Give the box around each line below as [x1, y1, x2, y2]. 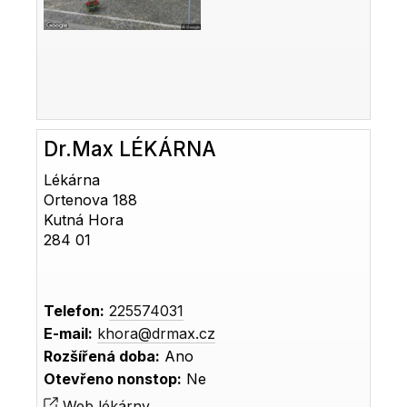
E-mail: [44, 323, 94, 342]
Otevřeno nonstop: [44, 369, 183, 388]
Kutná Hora [44, 210, 124, 229]
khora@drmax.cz [97, 323, 216, 342]
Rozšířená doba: [44, 346, 161, 365]
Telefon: [44, 301, 105, 320]
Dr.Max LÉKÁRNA [44, 135, 217, 161]
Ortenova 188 [44, 190, 138, 209]
